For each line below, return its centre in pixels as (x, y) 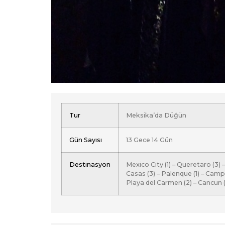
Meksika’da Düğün (156, 116)
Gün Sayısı (86, 140)
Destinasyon (90, 165)
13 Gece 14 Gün (149, 140)
